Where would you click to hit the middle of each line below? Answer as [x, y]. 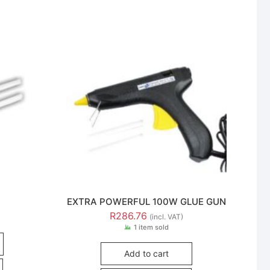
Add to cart [146, 254]
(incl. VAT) [166, 217]
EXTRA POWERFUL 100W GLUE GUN [146, 201]
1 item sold [151, 228]
